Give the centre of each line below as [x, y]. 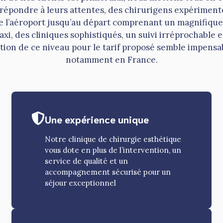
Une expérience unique [97, 119]
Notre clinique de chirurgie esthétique [113, 139]
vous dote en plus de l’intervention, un [113, 150]
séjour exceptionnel [81, 183]
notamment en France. [111, 60]
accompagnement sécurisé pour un [108, 172]
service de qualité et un [87, 161]
